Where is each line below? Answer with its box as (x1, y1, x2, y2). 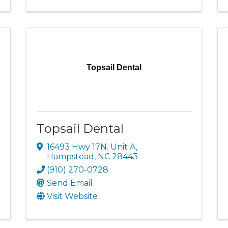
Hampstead (46, 151, 94, 161)
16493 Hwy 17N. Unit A (46, 141, 136, 152)
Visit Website (46, 191, 98, 201)
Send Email (46, 178, 93, 188)
